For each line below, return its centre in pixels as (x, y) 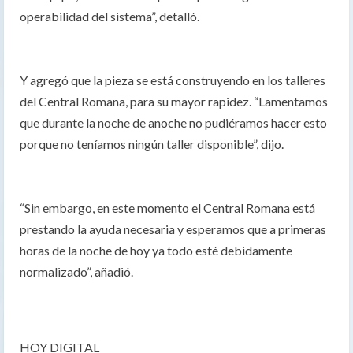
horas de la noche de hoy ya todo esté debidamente (156, 251)
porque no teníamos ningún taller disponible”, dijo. (152, 144)
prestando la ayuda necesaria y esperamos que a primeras (173, 229)
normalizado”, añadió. (76, 272)
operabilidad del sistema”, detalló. (110, 17)
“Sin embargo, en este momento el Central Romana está (167, 208)
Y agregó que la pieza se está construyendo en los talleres (173, 80)
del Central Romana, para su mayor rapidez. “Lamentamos (174, 102)
